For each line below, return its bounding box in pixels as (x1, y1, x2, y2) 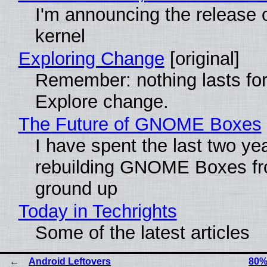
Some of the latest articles (35, 222, 250, 243)
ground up (35, 178, 117, 199)
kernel (35, 25, 85, 46)
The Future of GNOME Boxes (18, 113, 262, 135)
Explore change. (35, 91, 169, 112)
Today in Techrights (18, 200, 177, 222)
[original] (164, 48, 240, 69)
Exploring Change (18, 48, 164, 69)
